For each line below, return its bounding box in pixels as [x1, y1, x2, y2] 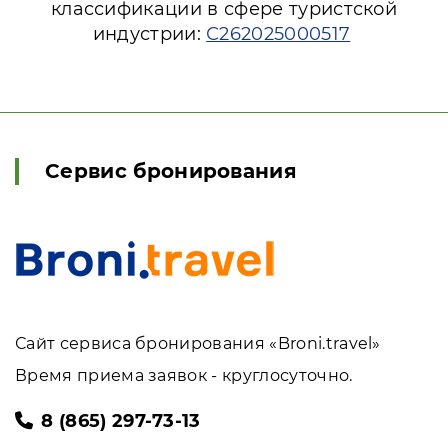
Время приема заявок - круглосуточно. [15, 366, 353, 385]
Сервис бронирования [45, 159, 298, 183]
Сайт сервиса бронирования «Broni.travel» [15, 334, 381, 353]
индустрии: [92, 23, 207, 45]
